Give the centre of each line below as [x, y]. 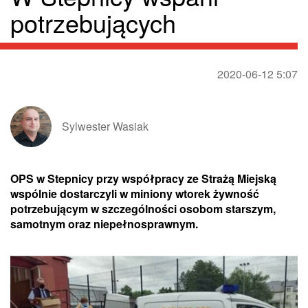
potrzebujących [93, 23]
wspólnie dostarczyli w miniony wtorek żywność [135, 194]
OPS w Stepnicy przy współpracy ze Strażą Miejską [143, 179]
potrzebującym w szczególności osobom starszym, [143, 209]
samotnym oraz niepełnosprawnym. [104, 224]
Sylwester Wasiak [105, 126]
